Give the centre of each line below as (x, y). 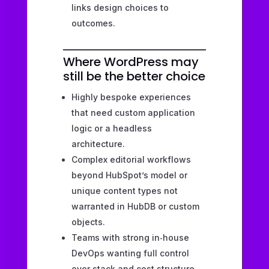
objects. (88, 222)
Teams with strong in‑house (130, 237)
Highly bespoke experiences (131, 97)
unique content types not (124, 190)
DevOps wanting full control (130, 253)
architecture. (98, 144)
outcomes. (93, 23)
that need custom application (133, 112)
